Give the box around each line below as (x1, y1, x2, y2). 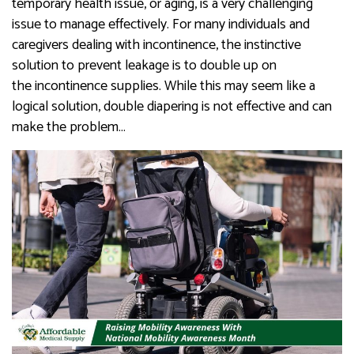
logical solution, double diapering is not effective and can (12, 94, 332, 119)
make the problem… (12, 115, 126, 139)
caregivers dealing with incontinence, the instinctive (12, 32, 301, 57)
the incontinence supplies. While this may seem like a (12, 73, 315, 98)
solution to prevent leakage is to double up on (12, 53, 277, 77)
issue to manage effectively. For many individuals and (12, 12, 310, 36)
